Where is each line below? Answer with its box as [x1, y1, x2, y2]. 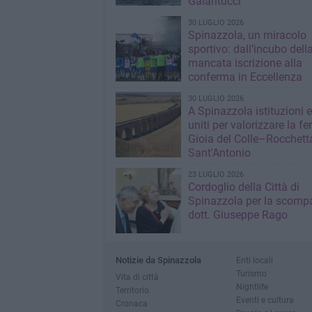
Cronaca [115, 298, 148, 309]
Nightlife [235, 281, 268, 292]
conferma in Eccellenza [187, 70, 302, 84]
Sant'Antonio [187, 146, 251, 159]
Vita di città [115, 272, 159, 282]
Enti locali [235, 255, 273, 265]
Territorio [115, 285, 149, 295]
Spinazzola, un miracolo [187, 29, 306, 42]
